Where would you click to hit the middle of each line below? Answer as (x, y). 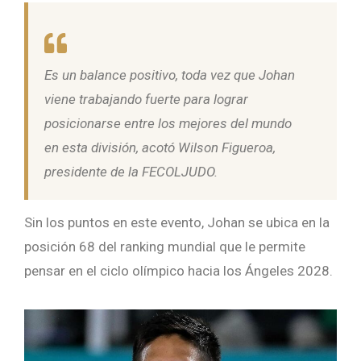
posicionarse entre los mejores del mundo (168, 124)
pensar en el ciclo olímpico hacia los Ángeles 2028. (180, 271)
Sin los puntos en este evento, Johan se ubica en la (177, 223)
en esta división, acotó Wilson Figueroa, (160, 148)
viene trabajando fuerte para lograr (146, 100)
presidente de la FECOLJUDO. (133, 172)
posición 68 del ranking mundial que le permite (165, 247)
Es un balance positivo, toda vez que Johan (170, 75)
